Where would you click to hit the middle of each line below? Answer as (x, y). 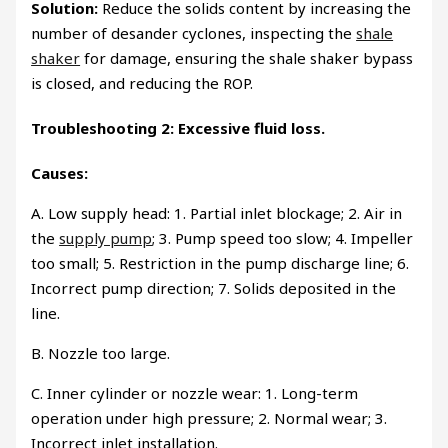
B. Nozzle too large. (101, 353)
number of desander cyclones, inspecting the (194, 33)
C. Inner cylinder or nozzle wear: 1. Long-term (195, 393)
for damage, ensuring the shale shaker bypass (247, 58)
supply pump (106, 238)
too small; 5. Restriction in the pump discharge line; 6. (220, 263)
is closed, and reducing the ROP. (142, 83)
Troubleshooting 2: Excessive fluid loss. (178, 128)
